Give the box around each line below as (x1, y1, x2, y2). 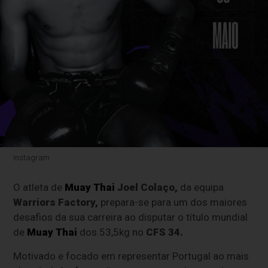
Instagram (13, 153, 50, 163)
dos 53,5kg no (80, 226, 147, 239)
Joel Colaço (117, 181, 175, 194)
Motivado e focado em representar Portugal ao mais (13, 250, 249, 263)
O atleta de (13, 181, 65, 194)
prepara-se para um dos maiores (98, 196, 248, 209)
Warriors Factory (13, 196, 96, 209)
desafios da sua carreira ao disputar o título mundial (13, 211, 248, 224)
